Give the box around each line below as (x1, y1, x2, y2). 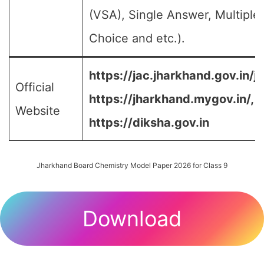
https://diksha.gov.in (89, 115, 209, 130)
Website (15, 104, 60, 118)
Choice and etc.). (89, 31, 185, 45)
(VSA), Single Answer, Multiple (89, 8, 260, 22)
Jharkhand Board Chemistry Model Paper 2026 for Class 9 (37, 161, 227, 170)
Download (82, 206, 181, 232)
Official (15, 80, 54, 94)
